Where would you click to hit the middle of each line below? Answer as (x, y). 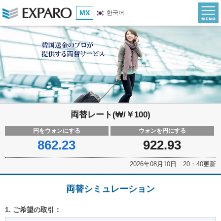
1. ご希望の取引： (33, 210)
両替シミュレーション (110, 189)
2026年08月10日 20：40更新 (173, 164)
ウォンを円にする (162, 131)
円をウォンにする (56, 131)
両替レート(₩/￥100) (110, 115)
